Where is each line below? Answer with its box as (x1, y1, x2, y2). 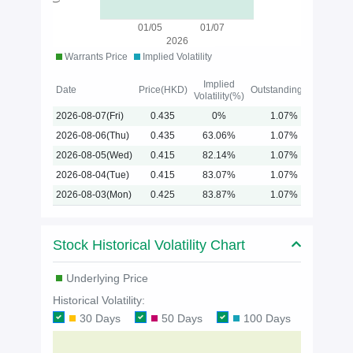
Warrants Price (61, 51, 128, 63)
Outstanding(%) (250, 84, 318, 96)
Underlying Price (65, 272, 148, 285)
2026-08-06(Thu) (55, 130, 129, 142)
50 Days (161, 312, 203, 325)
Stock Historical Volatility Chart (52, 237, 245, 254)
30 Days (79, 312, 121, 325)
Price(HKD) (138, 84, 188, 96)
